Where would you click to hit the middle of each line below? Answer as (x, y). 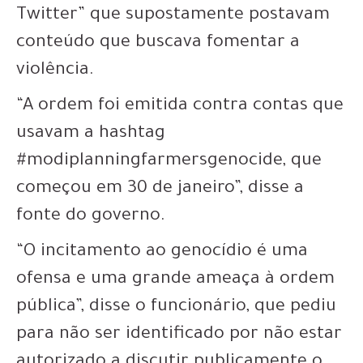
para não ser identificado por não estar (179, 335)
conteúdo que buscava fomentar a (158, 44)
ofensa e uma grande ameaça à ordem (175, 280)
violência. (55, 71)
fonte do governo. (91, 217)
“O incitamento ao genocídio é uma (162, 253)
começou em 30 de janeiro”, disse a (160, 190)
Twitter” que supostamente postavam (173, 16)
